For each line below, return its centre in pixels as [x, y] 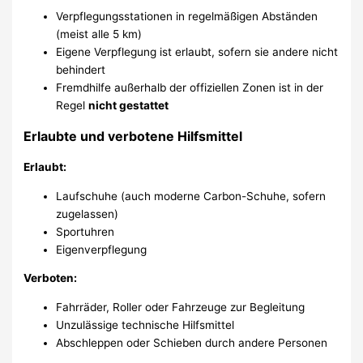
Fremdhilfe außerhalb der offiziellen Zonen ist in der [190, 87]
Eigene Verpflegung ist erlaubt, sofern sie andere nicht [197, 51]
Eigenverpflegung [102, 249]
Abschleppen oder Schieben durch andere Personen [192, 342]
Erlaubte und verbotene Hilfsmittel [133, 136]
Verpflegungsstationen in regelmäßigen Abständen [187, 16]
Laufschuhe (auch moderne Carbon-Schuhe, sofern [191, 196]
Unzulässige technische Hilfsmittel [145, 325]
